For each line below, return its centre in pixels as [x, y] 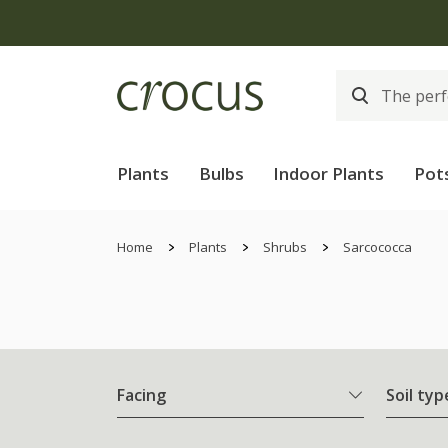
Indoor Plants [329, 173]
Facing [141, 395]
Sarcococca [377, 247]
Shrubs [285, 247]
